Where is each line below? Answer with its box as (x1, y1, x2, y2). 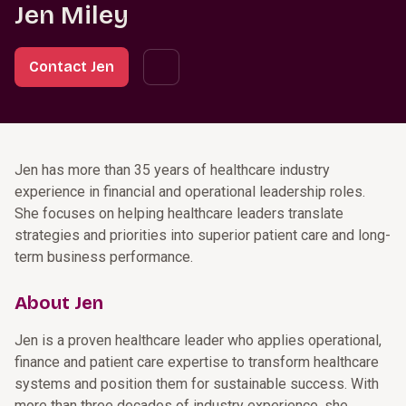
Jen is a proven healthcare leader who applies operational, (14, 332, 382, 349)
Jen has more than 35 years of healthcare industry (14, 161, 330, 179)
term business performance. (14, 248, 193, 266)
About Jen (14, 292, 103, 314)
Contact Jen (29, 58, 114, 75)
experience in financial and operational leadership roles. (14, 183, 365, 200)
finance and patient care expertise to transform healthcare (14, 353, 379, 371)
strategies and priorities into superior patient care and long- (14, 227, 391, 244)
